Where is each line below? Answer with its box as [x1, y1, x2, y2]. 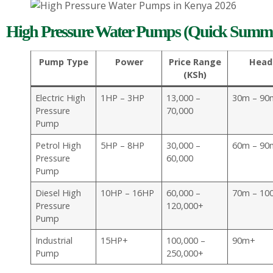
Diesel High [35, 187, 82, 199]
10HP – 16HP [101, 187, 155, 199]
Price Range [168, 56, 221, 68]
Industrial [35, 235, 73, 247]
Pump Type [38, 56, 88, 68]
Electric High [35, 92, 86, 104]
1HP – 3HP [101, 92, 145, 104]
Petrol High [35, 140, 82, 152]
